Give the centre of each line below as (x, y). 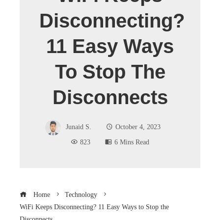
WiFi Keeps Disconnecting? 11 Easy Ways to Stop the (94, 207)
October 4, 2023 (138, 127)
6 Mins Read (132, 142)
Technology (81, 194)
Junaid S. (78, 127)
